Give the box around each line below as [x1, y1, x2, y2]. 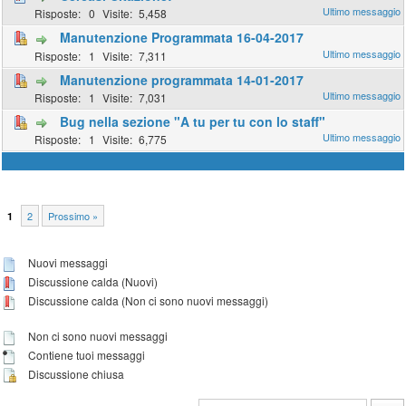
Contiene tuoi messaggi [25, 346, 146, 362]
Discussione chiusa [25, 365, 125, 382]
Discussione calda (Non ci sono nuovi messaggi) [25, 292, 269, 308]
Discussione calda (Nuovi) [25, 274, 159, 290]
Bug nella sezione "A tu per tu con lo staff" [60, 111, 326, 130]
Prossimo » [48, 208, 99, 224]
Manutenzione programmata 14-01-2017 [60, 70, 304, 89]
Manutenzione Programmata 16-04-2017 [60, 28, 304, 47]
